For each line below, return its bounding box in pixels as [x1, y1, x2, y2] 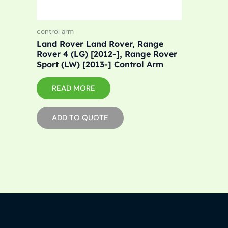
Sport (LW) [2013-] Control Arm [37, 59, 163, 70]
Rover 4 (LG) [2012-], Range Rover [37, 49, 177, 60]
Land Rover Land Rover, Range [37, 39, 163, 49]
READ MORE [52, 82, 95, 93]
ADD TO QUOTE [52, 112, 108, 123]
